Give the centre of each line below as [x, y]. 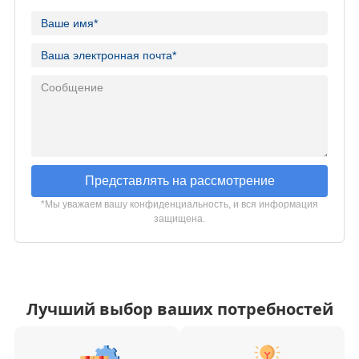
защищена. [179, 218]
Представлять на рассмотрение [179, 180]
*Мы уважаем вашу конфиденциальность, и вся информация [179, 204]
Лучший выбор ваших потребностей [179, 309]
